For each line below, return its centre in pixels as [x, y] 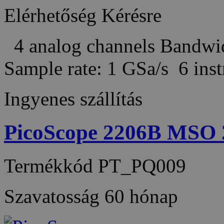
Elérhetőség [50, 15]
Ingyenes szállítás [73, 98]
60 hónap [141, 196]
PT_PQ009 [142, 165]
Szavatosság [54, 196]
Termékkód [51, 165]
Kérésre [131, 15]
